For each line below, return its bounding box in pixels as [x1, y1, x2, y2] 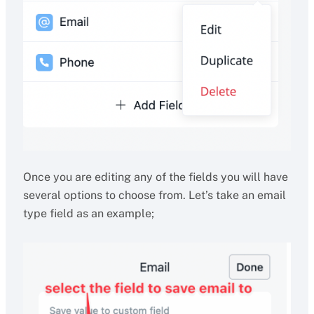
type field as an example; [22, 207, 154, 221]
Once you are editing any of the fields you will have [22, 170, 288, 184]
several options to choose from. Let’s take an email [22, 189, 286, 203]
